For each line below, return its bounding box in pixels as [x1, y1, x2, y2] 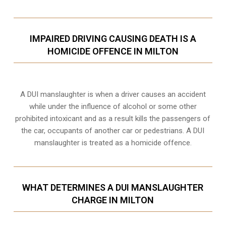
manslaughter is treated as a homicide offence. [34, 138, 192, 148]
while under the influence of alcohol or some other [29, 102, 197, 111]
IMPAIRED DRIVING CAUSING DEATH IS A [29, 33, 196, 44]
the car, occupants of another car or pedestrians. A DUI [21, 126, 205, 136]
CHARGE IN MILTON [72, 195, 154, 206]
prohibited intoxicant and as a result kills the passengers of [15, 114, 211, 124]
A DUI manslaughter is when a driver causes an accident [20, 90, 206, 99]
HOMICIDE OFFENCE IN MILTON [47, 46, 179, 57]
